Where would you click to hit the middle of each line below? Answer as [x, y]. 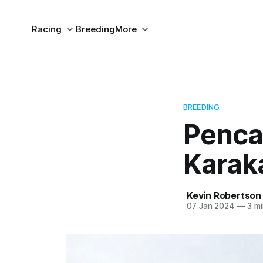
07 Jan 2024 [211, 206]
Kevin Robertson [224, 195]
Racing [46, 29]
